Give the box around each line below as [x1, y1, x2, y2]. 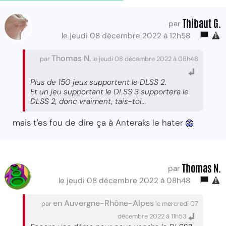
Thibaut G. [183, 16, 221, 29]
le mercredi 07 [154, 199, 198, 208]
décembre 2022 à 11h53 [118, 212, 188, 220]
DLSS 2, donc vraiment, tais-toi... [30, 96, 146, 106]
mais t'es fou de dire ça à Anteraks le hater [13, 117, 186, 128]
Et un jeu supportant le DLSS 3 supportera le [30, 87, 189, 97]
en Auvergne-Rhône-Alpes [53, 198, 154, 208]
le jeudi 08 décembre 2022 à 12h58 [62, 31, 194, 41]
